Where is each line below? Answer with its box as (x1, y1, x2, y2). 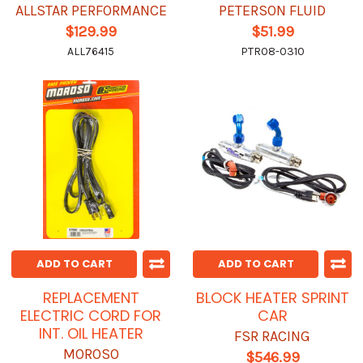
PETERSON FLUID (219, 2, 326, 20)
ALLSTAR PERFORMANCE (15, 2, 167, 20)
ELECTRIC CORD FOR (20, 305, 161, 327)
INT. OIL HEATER (38, 323, 143, 344)
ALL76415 (67, 45, 114, 59)
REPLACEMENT (42, 288, 139, 309)
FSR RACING (234, 327, 310, 346)
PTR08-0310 (240, 45, 305, 59)
